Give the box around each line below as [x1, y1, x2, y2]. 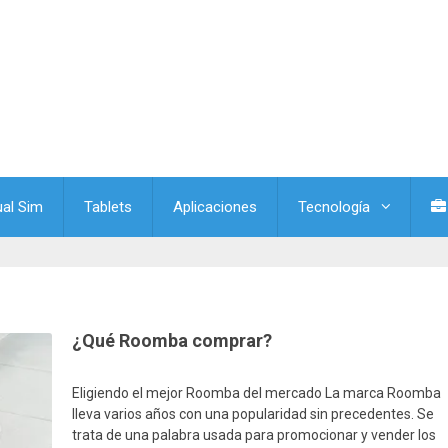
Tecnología [298, 198, 370, 216]
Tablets [84, 198, 132, 216]
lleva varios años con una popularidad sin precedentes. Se [72, 406, 435, 422]
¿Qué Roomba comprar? [72, 330, 273, 351]
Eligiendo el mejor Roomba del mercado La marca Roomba [72, 385, 442, 401]
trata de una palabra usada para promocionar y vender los [72, 427, 437, 443]
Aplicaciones [173, 198, 257, 216]
